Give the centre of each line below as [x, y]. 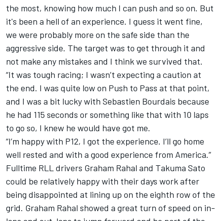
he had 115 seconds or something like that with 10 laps [107, 114]
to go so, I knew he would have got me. [78, 128]
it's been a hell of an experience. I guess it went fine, [104, 21]
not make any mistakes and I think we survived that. [104, 61]
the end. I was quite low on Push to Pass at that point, [108, 88]
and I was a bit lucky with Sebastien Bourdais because [108, 101]
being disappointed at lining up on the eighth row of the [110, 194]
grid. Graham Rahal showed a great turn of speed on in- [110, 207]
